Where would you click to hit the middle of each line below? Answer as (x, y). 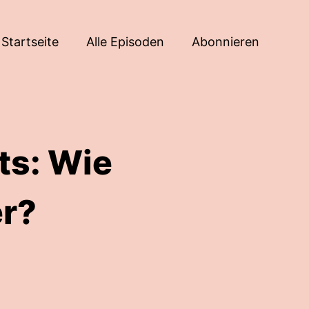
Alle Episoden (125, 41)
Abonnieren (226, 41)
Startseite (30, 41)
